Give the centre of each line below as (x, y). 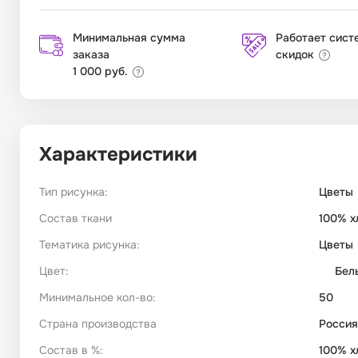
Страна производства (98, 324)
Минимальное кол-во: (97, 298)
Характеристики (118, 155)
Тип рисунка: (74, 192)
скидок (295, 55)
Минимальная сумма (129, 38)
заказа (91, 55)
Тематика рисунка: (89, 245)
